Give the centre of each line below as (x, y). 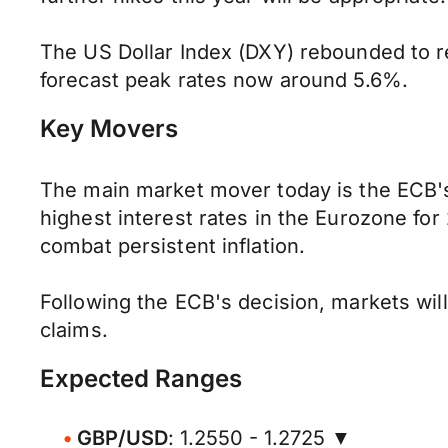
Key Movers (109, 128)
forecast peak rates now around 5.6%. (224, 80)
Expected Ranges (141, 378)
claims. (74, 330)
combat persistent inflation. (173, 246)
